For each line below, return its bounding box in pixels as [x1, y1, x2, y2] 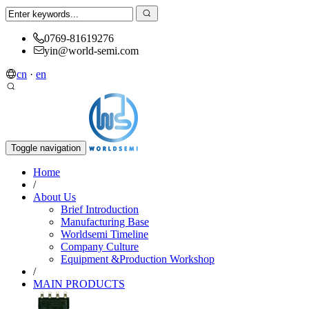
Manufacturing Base [61, 216, 149, 228]
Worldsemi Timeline [61, 228, 148, 240]
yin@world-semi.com [44, 45, 139, 57]
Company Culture [61, 241, 139, 252]
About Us [33, 191, 76, 203]
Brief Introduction [61, 203, 139, 215]
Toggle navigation [11, 143, 81, 153]
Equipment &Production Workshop [61, 253, 215, 265]
